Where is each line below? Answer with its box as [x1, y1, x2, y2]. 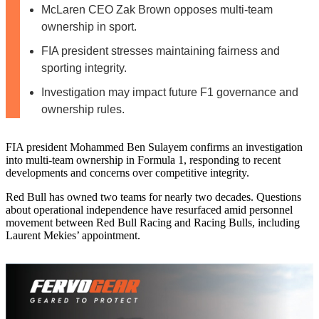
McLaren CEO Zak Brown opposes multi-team [41, 3, 273, 16]
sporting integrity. [41, 61, 127, 74]
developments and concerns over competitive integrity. [6, 166, 249, 179]
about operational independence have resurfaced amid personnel [6, 203, 293, 216]
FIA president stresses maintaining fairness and [41, 44, 280, 57]
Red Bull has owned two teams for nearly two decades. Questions [6, 190, 301, 203]
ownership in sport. [41, 20, 137, 33]
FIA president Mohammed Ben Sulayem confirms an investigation [6, 140, 303, 153]
